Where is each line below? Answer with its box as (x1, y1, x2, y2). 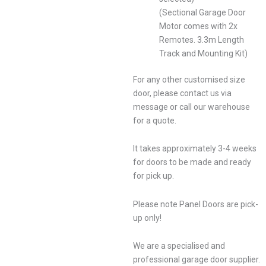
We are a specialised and (133, 241, 225, 251)
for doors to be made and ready (133, 157, 251, 167)
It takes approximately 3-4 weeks (133, 144, 256, 154)
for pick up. (133, 171, 174, 181)
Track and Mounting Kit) (159, 48, 248, 58)
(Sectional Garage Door (159, 7, 246, 17)
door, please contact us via (133, 88, 232, 98)
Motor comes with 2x (159, 21, 237, 31)
